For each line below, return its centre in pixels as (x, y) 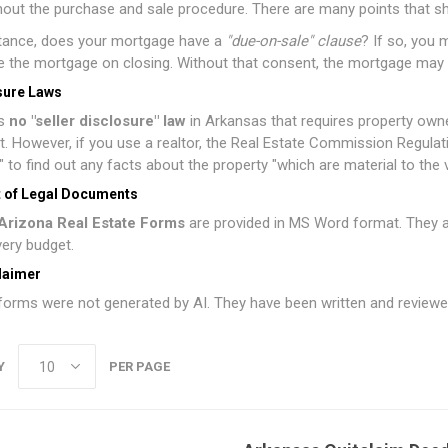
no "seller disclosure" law (97, 121)
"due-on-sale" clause (293, 41)
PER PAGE (139, 366)
